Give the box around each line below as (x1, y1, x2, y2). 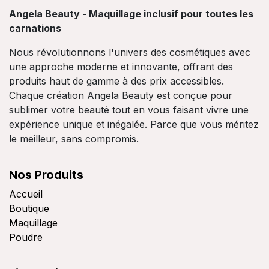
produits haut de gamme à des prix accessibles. (9, 75, 224, 88)
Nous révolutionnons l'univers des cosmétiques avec (9, 46, 250, 59)
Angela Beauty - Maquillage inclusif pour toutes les (9, 8, 253, 20)
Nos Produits (9, 168, 86, 183)
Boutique (9, 202, 49, 215)
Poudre (9, 231, 43, 244)
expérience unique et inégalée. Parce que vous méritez (9, 118, 259, 131)
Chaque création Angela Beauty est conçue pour (9, 89, 232, 102)
